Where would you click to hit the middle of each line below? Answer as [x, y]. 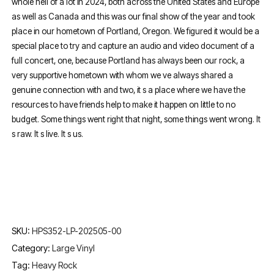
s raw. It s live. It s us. [48, 134]
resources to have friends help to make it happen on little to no [124, 105]
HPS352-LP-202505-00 [77, 231]
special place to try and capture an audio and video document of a [133, 46]
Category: [32, 248]
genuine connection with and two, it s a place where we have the [129, 90]
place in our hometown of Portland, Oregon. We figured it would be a [136, 31]
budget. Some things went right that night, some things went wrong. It [136, 120]
